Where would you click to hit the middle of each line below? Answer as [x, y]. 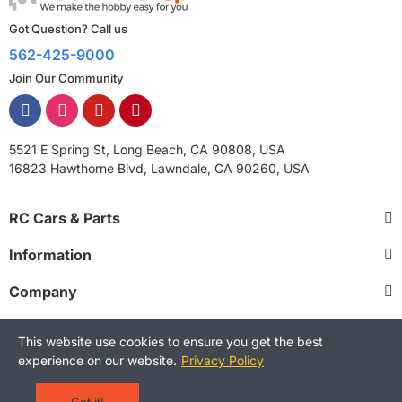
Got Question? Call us [68, 28]
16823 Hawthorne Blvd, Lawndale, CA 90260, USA [159, 168]
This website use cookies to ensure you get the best [170, 341]
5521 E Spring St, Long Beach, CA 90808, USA [147, 149]
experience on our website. [97, 360]
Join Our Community [66, 78]
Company [43, 291]
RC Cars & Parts [65, 218]
